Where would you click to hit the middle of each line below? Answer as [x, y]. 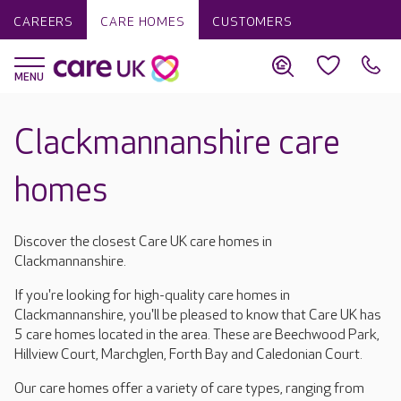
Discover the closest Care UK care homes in [143, 242]
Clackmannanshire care [177, 144]
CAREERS [44, 22]
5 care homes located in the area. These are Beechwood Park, [197, 335]
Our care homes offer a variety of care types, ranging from [189, 389]
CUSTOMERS [252, 22]
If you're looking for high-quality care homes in [152, 296]
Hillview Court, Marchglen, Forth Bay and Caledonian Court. [191, 355]
